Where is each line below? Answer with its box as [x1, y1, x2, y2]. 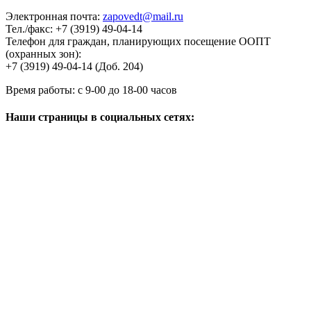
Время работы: [6, 83, 78, 96]
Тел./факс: [6, 22, 56, 35]
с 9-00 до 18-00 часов [78, 83, 177, 96]
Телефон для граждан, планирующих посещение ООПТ [6, 35, 271, 47]
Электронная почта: [6, 10, 103, 22]
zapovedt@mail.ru [103, 10, 183, 22]
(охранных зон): [6, 47, 81, 60]
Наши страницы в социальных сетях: [6, 110, 194, 123]
